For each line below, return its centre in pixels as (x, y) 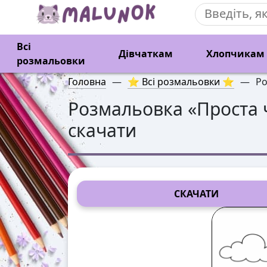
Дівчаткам (146, 54)
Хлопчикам (235, 54)
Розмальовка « (132, 109)
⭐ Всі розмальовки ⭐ (181, 82)
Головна (87, 82)
